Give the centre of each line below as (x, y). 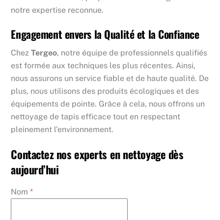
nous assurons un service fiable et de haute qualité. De (110, 79)
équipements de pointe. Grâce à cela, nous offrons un (108, 104)
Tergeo (44, 53)
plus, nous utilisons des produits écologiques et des (105, 91)
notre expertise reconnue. (57, 10)
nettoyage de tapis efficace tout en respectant (96, 117)
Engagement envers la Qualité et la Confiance (105, 34)
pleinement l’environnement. (62, 130)
